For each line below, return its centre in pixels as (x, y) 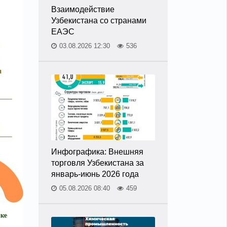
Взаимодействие (83, 9)
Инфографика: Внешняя (97, 152)
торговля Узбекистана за (98, 163)
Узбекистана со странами (99, 21)
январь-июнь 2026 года (95, 174)
